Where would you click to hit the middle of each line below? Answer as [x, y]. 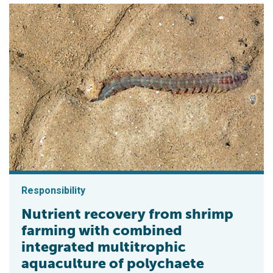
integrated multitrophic [104, 246]
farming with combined [102, 230]
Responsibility [53, 190]
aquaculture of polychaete [113, 263]
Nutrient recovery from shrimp [127, 214]
